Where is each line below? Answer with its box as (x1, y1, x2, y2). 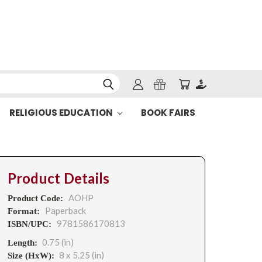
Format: (7, 206, 42, 216)
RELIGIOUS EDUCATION (9, 106, 115, 119)
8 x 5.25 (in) (58, 250, 104, 260)
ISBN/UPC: (7, 219, 54, 229)
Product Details (7, 170, 110, 187)
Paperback (44, 205, 86, 216)
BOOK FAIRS (140, 106, 195, 119)
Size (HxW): (7, 251, 54, 260)
